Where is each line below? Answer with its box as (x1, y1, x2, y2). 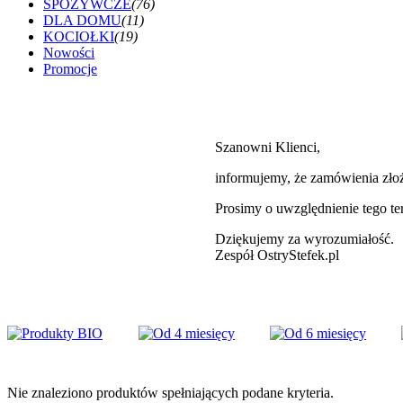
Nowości (43, 44, 94, 60)
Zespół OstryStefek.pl (215, 246, 339, 263)
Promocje (43, 60, 97, 76)
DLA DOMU (43, 12, 121, 28)
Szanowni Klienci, (215, 139, 320, 155)
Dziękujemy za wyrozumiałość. (215, 230, 394, 246)
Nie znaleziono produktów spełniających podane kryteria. (7, 384, 334, 400)
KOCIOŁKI (43, 28, 114, 44)
